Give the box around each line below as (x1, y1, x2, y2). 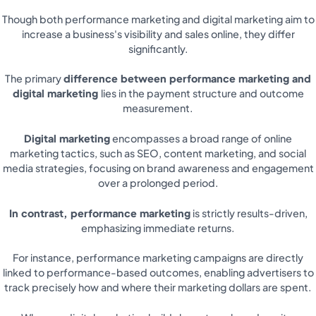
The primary (5, 72, 63, 85)
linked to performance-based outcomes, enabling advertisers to (2, 266, 314, 279)
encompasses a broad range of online (110, 132, 292, 145)
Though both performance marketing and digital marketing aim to (1, 12, 315, 25)
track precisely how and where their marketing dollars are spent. (4, 281, 312, 294)
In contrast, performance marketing (8, 206, 190, 219)
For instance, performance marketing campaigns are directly (13, 251, 303, 265)
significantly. (128, 42, 188, 55)
